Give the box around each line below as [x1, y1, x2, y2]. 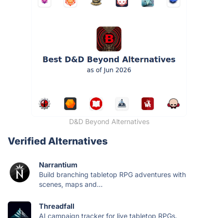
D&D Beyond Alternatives [69, 117, 149, 126]
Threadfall [39, 202, 74, 211]
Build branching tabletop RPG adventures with [39, 170, 186, 179]
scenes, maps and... [39, 180, 103, 189]
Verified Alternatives [8, 135, 108, 147]
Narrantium [39, 161, 77, 169]
